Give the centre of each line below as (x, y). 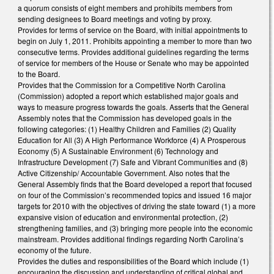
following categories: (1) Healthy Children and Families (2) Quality (127, 128)
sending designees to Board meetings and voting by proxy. (115, 18)
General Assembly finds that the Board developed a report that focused (135, 183)
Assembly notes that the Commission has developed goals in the (125, 117)
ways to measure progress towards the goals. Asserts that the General (133, 106)
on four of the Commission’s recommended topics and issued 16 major (135, 194)
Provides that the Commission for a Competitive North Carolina (122, 84)
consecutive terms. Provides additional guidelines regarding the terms (133, 51)
